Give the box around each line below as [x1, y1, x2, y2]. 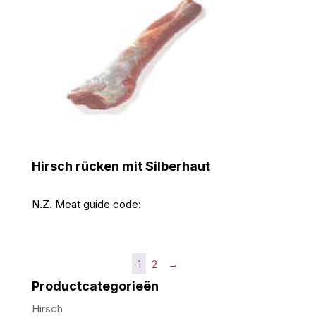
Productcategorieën [31, 279, 159, 294]
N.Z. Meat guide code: [31, 197, 141, 212]
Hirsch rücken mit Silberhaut [31, 159, 210, 174]
